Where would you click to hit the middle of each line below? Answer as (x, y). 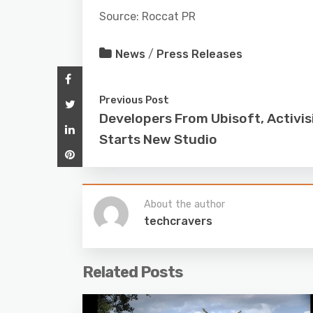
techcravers (178, 221)
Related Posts (133, 272)
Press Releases (199, 54)
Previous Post (134, 100)
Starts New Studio (158, 139)
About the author (184, 204)
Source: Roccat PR (147, 16)
